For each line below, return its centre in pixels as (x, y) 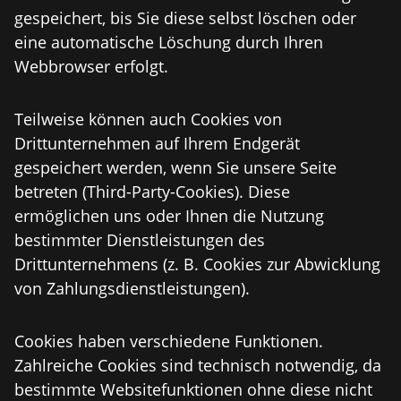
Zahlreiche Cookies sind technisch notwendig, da (198, 365)
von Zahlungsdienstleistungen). (132, 288)
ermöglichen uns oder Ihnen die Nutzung (169, 216)
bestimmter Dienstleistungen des (140, 240)
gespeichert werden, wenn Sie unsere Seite (175, 167)
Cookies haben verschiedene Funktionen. (169, 341)
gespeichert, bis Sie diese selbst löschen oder (185, 18)
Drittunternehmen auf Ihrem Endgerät (157, 143)
